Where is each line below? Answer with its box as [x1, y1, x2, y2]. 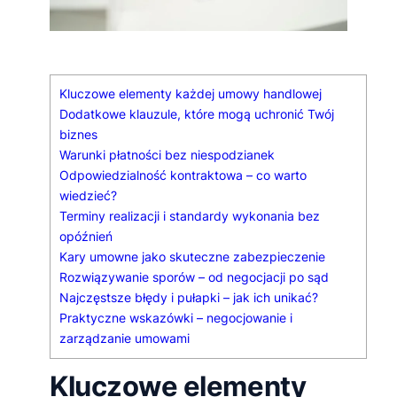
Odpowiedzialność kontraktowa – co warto [59, 168, 307, 183]
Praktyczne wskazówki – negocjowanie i [59, 311, 292, 326]
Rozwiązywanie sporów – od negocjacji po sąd [59, 270, 329, 285]
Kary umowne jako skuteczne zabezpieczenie [59, 250, 325, 265]
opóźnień [59, 230, 113, 245]
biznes [59, 128, 97, 143]
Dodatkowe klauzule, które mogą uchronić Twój [59, 107, 334, 122]
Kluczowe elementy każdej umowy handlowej [59, 87, 322, 102]
